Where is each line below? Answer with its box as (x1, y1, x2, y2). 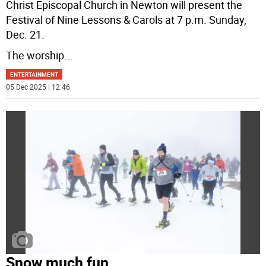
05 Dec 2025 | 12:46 (6, 82, 71, 92)
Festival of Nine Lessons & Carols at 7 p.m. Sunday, (6, 12, 247, 27)
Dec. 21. (6, 27, 45, 42)
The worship (6, 48, 65, 63)
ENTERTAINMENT (10, 70, 59, 79)
